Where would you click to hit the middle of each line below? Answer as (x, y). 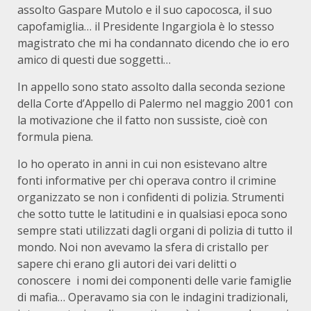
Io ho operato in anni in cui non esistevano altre (142, 164)
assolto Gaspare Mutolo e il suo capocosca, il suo (145, 10)
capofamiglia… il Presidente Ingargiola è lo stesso (146, 26)
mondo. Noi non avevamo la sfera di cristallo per (143, 247)
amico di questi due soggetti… (94, 60)
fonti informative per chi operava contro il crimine (147, 180)
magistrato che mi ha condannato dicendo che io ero (153, 43)
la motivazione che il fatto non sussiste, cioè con (142, 120)
